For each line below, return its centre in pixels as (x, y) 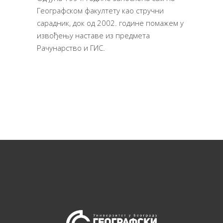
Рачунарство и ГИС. (71, 48)
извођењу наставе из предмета (93, 35)
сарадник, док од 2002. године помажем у (110, 23)
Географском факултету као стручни (100, 10)
